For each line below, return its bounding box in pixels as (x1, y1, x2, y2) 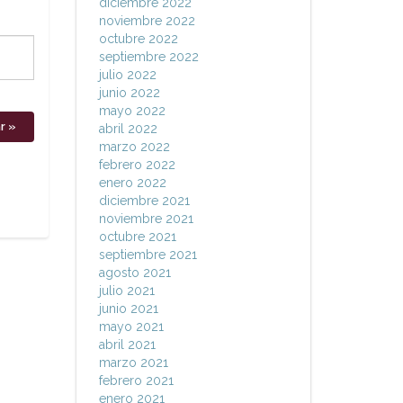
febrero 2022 (98, 157, 175, 172)
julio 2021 (98, 283, 155, 298)
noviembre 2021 (98, 211, 193, 226)
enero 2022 (98, 175, 166, 190)
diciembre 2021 (98, 193, 190, 208)
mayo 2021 (98, 319, 164, 334)
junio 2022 (98, 85, 160, 100)
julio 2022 (98, 67, 157, 82)
